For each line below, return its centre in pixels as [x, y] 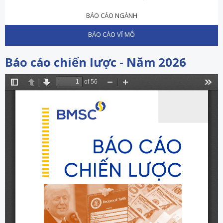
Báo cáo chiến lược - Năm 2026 [96, 62]
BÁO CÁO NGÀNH [111, 15]
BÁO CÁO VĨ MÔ [111, 34]
